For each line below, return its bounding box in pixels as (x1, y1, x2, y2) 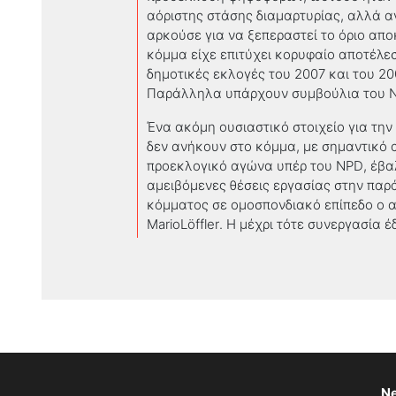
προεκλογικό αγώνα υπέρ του (147, 157, 336, 174)
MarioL (147, 216, 187, 232)
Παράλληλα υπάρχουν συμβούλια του (147, 85, 389, 102)
